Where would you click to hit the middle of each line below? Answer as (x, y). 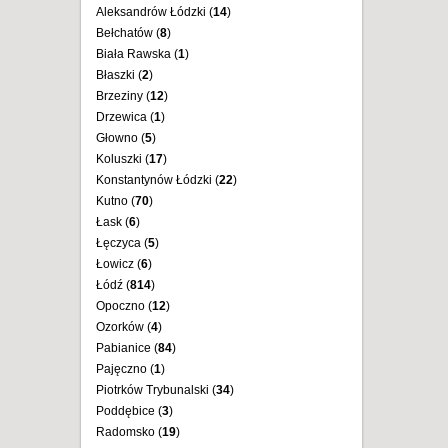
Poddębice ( (129, 411)
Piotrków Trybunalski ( (156, 390)
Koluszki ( (122, 159)
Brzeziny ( (123, 96)
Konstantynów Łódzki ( (157, 180)
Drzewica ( (125, 117)
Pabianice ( (127, 348)
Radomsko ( (129, 432)
